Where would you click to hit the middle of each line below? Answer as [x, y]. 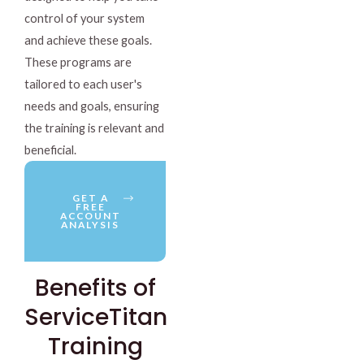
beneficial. [50, 150]
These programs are [78, 62]
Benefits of [95, 288]
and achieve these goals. [88, 40]
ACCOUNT [90, 216]
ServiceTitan [96, 317]
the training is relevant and [94, 128]
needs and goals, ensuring [92, 106]
